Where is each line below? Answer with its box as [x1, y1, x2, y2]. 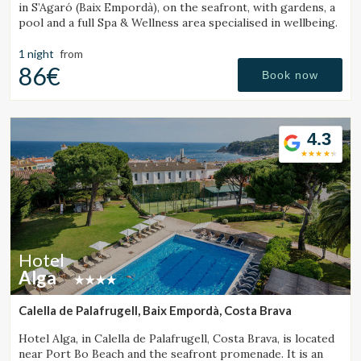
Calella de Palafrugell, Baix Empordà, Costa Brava [19, 303, 292, 318]
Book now [262, 68, 318, 82]
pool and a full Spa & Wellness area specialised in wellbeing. [19, 15, 338, 31]
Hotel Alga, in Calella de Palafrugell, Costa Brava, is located [19, 331, 334, 346]
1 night [19, 47, 54, 61]
